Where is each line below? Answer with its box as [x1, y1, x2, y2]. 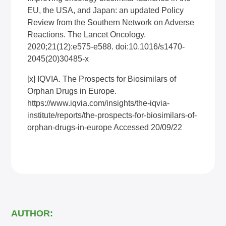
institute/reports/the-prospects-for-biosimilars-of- [27, 111, 197, 120]
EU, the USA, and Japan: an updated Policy [27, 6, 184, 15]
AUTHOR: [11, 208, 53, 218]
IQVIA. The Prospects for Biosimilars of [35, 75, 177, 83]
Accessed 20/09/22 [112, 123, 183, 132]
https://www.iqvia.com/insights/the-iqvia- [27, 99, 170, 107]
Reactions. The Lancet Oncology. [27, 30, 146, 39]
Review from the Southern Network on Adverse [27, 18, 195, 27]
